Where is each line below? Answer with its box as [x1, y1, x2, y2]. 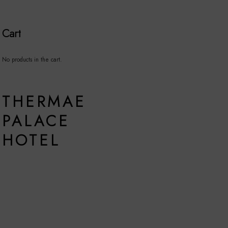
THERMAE [2, 91, 87, 112]
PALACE [2, 110, 70, 132]
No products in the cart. [2, 55, 63, 64]
